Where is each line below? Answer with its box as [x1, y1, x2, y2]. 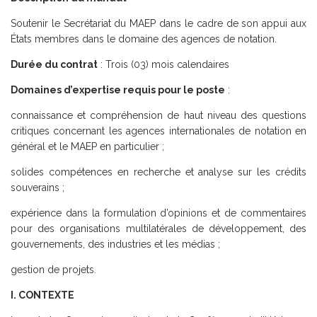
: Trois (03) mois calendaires [98, 58, 229, 70]
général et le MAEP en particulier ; [11, 140, 164, 152]
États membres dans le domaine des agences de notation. [11, 33, 277, 45]
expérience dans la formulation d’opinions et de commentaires [11, 207, 306, 219]
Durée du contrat [11, 58, 98, 70]
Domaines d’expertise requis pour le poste [11, 83, 225, 96]
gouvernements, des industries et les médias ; [11, 238, 220, 250]
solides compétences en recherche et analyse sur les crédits [11, 166, 306, 178]
